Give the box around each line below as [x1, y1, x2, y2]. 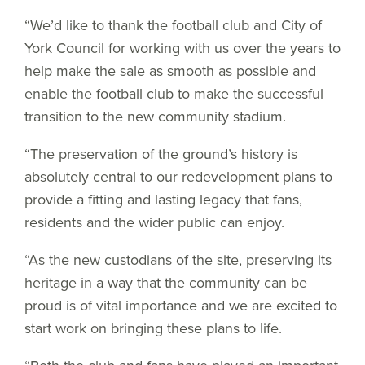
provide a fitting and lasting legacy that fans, [24, 189, 302, 210]
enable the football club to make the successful [24, 83, 323, 104]
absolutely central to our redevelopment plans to [24, 166, 332, 187]
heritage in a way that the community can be [24, 272, 307, 293]
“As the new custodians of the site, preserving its [24, 249, 332, 270]
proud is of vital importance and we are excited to [24, 295, 337, 316]
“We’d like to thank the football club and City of [24, 15, 322, 36]
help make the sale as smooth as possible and [24, 60, 316, 81]
